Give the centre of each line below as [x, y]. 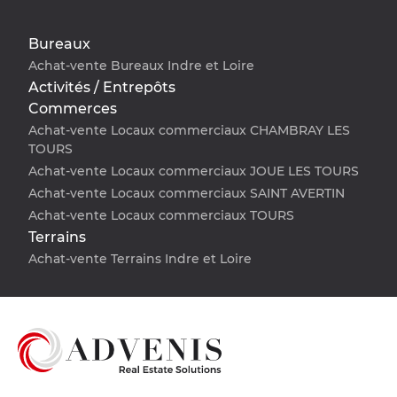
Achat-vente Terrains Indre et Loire [140, 259]
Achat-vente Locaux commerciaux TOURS [161, 216]
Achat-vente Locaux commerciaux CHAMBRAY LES [189, 131]
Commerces [73, 109]
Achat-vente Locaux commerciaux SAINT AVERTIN [187, 194]
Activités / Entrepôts [102, 88]
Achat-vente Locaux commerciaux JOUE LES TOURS [194, 171]
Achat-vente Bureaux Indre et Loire [141, 66]
